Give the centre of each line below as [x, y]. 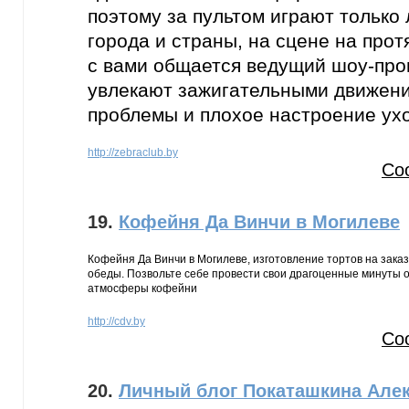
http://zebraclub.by [133, 152]
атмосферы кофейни [142, 288]
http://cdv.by [116, 321]
